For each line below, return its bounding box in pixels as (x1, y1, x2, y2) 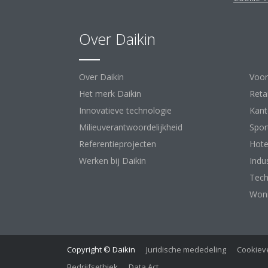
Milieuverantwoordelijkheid (79, 121, 182, 133)
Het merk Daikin (79, 88, 141, 99)
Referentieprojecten (79, 138, 156, 150)
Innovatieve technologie (79, 105, 172, 116)
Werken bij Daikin (79, 155, 146, 166)
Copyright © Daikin (67, 244, 135, 255)
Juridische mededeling (146, 244, 226, 255)
